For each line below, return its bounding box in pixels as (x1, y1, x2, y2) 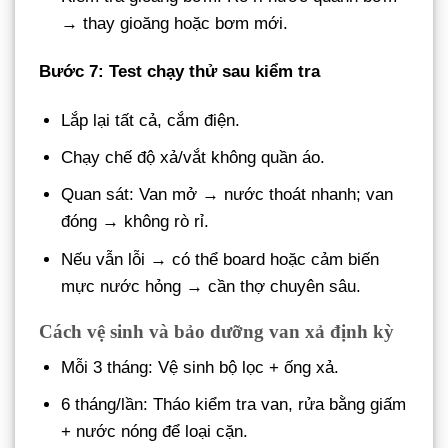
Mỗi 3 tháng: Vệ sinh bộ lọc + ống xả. (61, 357, 340, 377)
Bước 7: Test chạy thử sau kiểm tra (39, 61, 320, 81)
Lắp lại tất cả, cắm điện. (61, 111, 241, 130)
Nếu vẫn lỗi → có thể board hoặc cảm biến (61, 249, 380, 269)
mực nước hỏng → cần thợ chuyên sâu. (61, 276, 362, 296)
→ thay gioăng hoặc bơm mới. (61, 14, 289, 34)
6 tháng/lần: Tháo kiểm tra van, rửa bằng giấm (61, 395, 407, 415)
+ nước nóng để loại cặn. (61, 422, 249, 442)
